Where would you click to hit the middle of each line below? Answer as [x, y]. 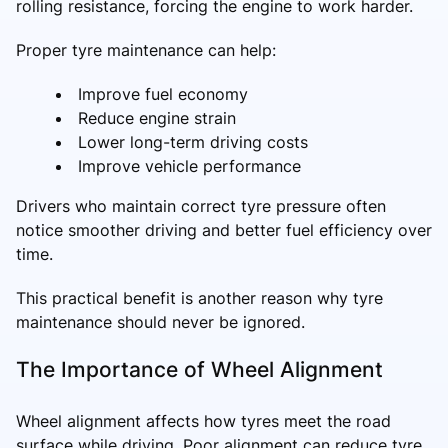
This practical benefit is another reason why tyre [199, 297]
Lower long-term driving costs [193, 141]
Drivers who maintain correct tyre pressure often [201, 205]
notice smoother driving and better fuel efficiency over [224, 229]
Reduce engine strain [157, 117]
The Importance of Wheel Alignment [199, 369]
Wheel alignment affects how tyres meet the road [203, 420]
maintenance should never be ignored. [160, 321]
